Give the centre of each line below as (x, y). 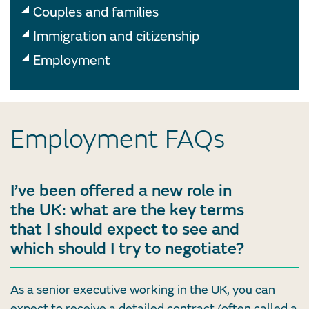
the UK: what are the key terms (127, 210)
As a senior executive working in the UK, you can (143, 290)
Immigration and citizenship (116, 36)
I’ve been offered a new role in (121, 191)
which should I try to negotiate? (127, 249)
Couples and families (96, 12)
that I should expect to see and (125, 230)
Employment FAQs (118, 139)
